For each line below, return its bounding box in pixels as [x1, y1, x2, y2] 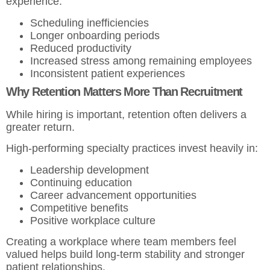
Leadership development [30, 163, 152, 176]
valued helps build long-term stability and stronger [6, 248, 245, 260]
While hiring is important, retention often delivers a [6, 108, 246, 121]
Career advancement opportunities [30, 189, 199, 201]
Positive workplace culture [30, 214, 159, 227]
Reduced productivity [30, 42, 134, 54]
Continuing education [30, 176, 135, 189]
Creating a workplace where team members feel [6, 236, 236, 248]
